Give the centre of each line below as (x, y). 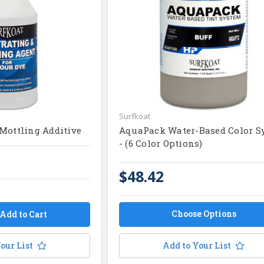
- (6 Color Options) (161, 143)
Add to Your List (197, 245)
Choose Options (204, 213)
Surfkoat (134, 116)
